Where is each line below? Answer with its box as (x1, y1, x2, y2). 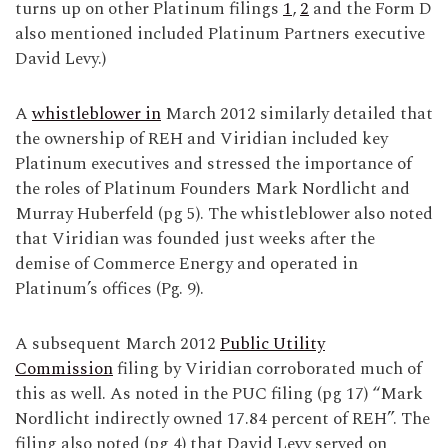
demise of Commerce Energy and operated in (15, 251, 358, 277)
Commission (15, 356, 113, 382)
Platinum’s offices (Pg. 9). (15, 276, 204, 302)
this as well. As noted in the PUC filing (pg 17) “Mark (15, 381, 423, 407)
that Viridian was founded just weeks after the (15, 226, 375, 252)
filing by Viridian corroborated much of (113, 356, 422, 382)
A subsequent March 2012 (15, 331, 220, 357)
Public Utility (220, 331, 325, 357)
